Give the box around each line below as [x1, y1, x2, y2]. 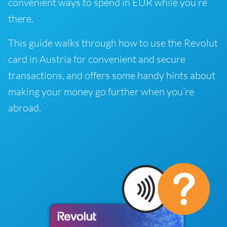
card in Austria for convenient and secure [8, 53, 185, 65]
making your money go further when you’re [8, 85, 194, 98]
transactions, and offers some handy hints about [8, 69, 215, 82]
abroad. [8, 101, 41, 114]
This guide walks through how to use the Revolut [8, 36, 218, 49]
